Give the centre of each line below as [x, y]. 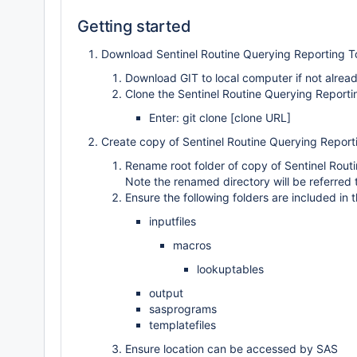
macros [192, 245]
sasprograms [183, 309]
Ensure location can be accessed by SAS [231, 349]
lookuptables [230, 269]
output [166, 293]
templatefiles [182, 325]
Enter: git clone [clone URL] [220, 118]
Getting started [134, 26]
